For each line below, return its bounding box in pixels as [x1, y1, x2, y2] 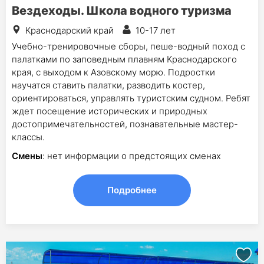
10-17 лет [136, 25, 176, 36]
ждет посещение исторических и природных [12, 105, 207, 117]
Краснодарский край [25, 25, 114, 36]
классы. [12, 131, 45, 143]
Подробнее [107, 184, 157, 196]
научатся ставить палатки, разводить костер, [12, 80, 205, 91]
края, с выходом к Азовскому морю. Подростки [12, 67, 215, 78]
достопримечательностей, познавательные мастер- [12, 118, 238, 130]
